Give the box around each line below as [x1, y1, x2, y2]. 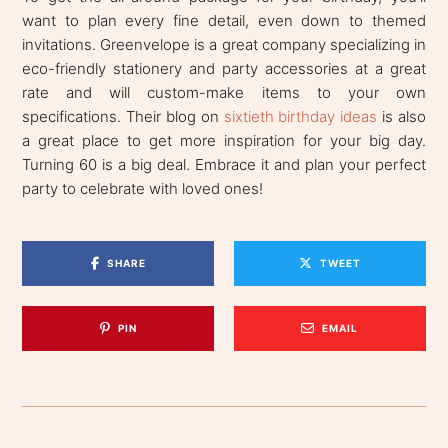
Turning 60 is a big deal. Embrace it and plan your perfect [22, 154, 426, 174]
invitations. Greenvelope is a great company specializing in [22, 34, 426, 54]
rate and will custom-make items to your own [22, 82, 426, 102]
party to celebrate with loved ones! [22, 178, 264, 198]
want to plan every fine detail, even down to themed [22, 10, 426, 30]
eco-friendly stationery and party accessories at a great [22, 58, 426, 78]
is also [377, 106, 426, 126]
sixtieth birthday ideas [223, 106, 378, 126]
